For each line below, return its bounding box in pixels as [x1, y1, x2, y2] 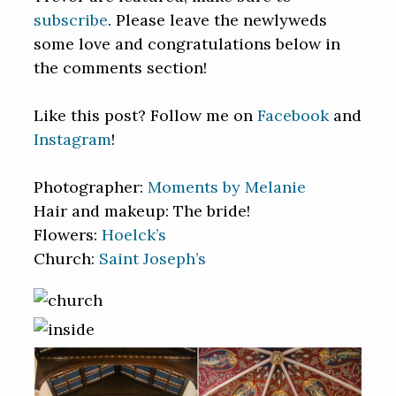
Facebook [257, 105, 330, 126]
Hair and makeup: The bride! [34, 201, 251, 222]
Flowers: [34, 225, 103, 246]
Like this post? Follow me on [34, 105, 258, 126]
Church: [34, 248, 100, 270]
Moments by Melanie [148, 177, 307, 198]
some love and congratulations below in [34, 34, 341, 55]
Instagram [34, 129, 112, 150]
